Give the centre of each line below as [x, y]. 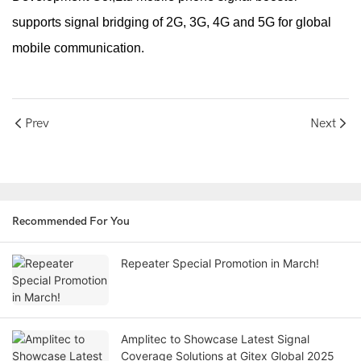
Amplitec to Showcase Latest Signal [215, 339]
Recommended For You [71, 222]
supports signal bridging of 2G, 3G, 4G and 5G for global [172, 23]
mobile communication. [78, 48]
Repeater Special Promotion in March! [220, 263]
